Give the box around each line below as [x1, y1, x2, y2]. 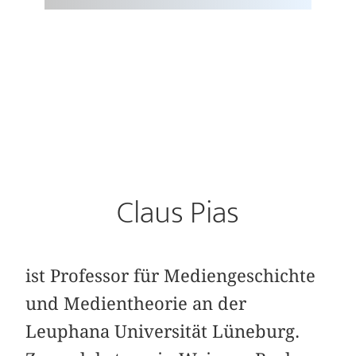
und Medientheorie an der [25, 292, 247, 314]
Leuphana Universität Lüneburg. [25, 320, 300, 342]
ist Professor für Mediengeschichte [25, 265, 316, 286]
